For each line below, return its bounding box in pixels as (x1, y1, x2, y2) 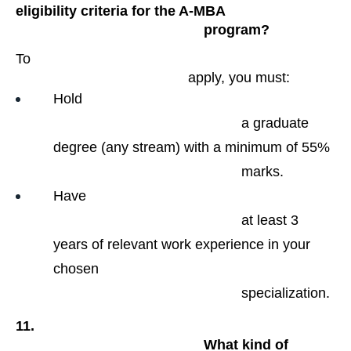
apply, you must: (188, 70, 290, 86)
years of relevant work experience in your (53, 237, 310, 253)
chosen (53, 261, 99, 277)
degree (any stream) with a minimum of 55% (53, 139, 330, 156)
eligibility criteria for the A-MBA (16, 2, 226, 19)
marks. (241, 164, 284, 180)
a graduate (53, 115, 241, 132)
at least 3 (53, 212, 241, 229)
